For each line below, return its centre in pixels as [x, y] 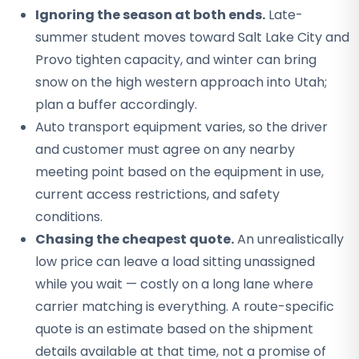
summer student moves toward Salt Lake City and [192, 37]
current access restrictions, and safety [157, 194]
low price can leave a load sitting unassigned [175, 262]
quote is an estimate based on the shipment [174, 329]
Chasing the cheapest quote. [135, 239]
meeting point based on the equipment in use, [179, 172]
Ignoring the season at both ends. [150, 15]
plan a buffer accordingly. [116, 105]
